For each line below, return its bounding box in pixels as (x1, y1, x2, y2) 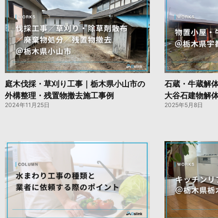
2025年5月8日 (164, 101, 203, 109)
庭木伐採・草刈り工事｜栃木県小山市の (5, 78, 145, 89)
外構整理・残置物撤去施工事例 (5, 90, 114, 100)
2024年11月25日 (5, 101, 50, 109)
